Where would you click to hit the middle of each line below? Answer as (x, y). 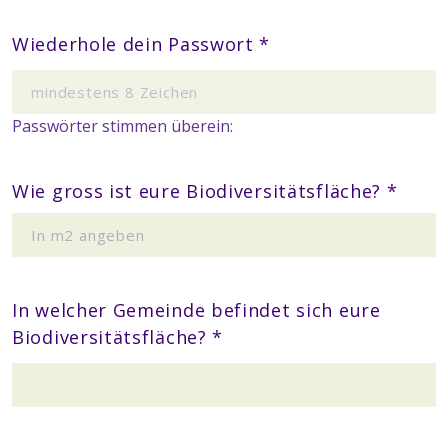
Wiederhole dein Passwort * (141, 44)
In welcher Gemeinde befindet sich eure (196, 310)
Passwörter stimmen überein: (122, 126)
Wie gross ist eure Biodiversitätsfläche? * (205, 191)
